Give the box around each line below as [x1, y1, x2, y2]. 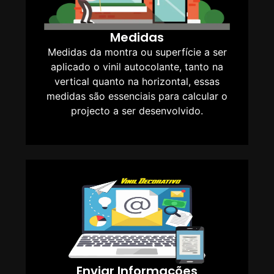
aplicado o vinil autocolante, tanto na [51, 60, 223, 73]
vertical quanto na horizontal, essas [54, 75, 220, 87]
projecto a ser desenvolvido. [71, 104, 203, 117]
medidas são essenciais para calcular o [46, 89, 228, 102]
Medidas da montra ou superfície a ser [47, 45, 227, 58]
